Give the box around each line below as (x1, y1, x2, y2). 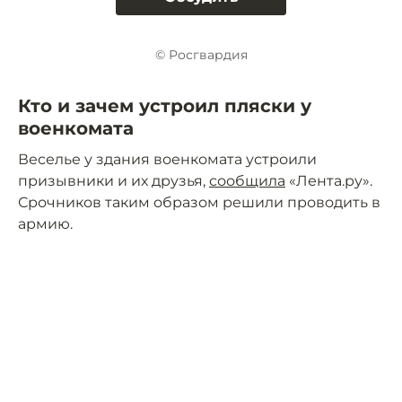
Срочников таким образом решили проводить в (18, 194, 380, 212)
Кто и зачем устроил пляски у (18, 95, 311, 118)
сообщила (209, 172, 285, 190)
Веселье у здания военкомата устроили (18, 151, 317, 169)
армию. (18, 215, 73, 233)
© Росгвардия (154, 47, 248, 64)
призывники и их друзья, (18, 172, 209, 190)
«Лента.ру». (285, 172, 372, 190)
